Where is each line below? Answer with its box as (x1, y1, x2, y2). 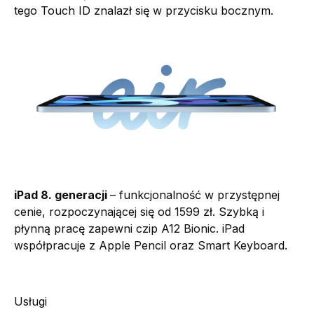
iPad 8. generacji (14, 188, 110, 203)
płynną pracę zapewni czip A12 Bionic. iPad (14, 221, 245, 236)
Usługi (14, 294, 47, 309)
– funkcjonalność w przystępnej (110, 188, 280, 203)
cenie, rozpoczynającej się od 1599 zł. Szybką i (14, 205, 264, 219)
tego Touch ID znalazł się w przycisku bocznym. (14, 4, 273, 18)
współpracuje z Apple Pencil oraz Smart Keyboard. (14, 238, 287, 253)
